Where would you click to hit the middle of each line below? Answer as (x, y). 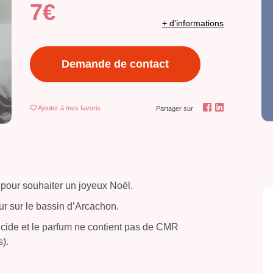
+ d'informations (193, 23)
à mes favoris (80, 108)
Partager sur (175, 109)
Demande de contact (115, 64)
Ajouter (49, 108)
